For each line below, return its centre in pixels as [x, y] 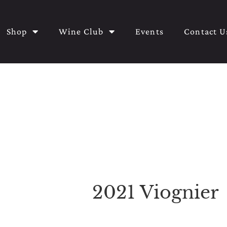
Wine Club [81, 32]
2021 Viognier [156, 192]
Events [149, 32]
